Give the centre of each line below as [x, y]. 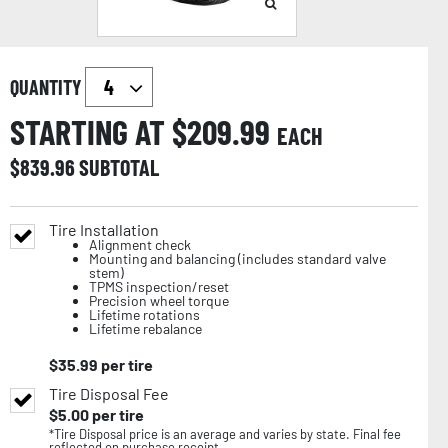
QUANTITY [47, 86]
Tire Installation [104, 229]
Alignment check [140, 244]
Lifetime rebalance [145, 328]
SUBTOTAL [119, 166]
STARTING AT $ [98, 131]
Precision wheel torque [159, 300]
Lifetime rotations [144, 314]
